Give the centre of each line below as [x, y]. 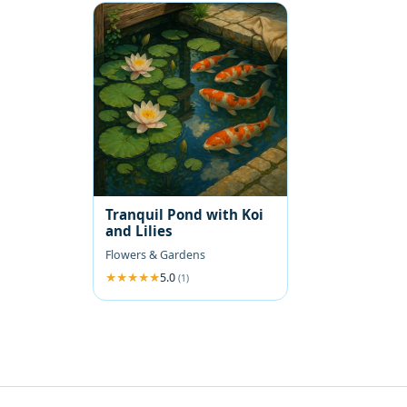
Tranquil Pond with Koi [184, 214]
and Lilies [139, 230]
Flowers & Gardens [155, 254]
